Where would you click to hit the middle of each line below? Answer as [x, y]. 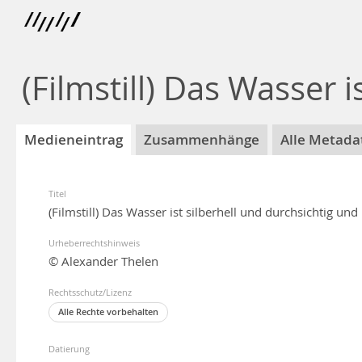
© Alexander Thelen [103, 261]
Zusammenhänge [202, 139]
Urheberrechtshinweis [94, 243]
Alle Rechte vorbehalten [108, 312]
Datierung [69, 348]
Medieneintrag [74, 139]
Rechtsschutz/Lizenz [90, 292]
